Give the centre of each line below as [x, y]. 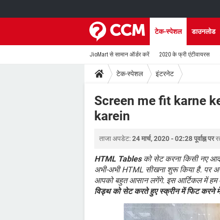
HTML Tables [118, 159]
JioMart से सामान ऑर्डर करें [119, 55]
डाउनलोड [204, 31]
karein [112, 116]
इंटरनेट [165, 73]
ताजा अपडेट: [116, 138]
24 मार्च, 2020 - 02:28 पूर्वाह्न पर [173, 138]
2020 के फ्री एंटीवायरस [184, 55]
